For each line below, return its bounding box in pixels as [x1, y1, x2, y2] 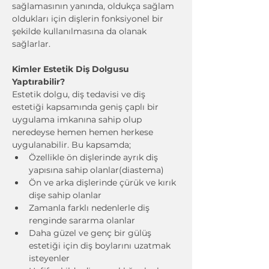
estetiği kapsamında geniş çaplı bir [12, 101, 161, 112]
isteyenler [29, 253, 70, 264]
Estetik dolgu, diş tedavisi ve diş [12, 89, 148, 100]
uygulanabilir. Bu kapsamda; [12, 139, 131, 150]
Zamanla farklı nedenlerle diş [29, 202, 152, 213]
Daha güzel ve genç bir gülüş [29, 228, 154, 238]
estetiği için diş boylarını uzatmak [29, 240, 173, 251]
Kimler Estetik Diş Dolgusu [12, 64, 131, 74]
